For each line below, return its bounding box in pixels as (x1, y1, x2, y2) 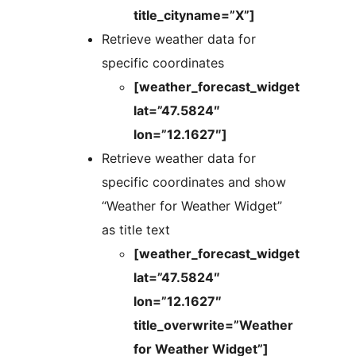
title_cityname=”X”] (133, 6, 255, 23)
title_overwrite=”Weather (133, 316, 293, 333)
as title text (102, 221, 170, 238)
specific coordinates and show (102, 173, 286, 190)
